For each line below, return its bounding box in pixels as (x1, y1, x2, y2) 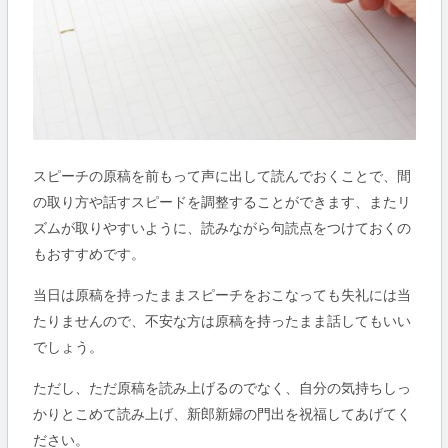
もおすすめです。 (32, 243, 145, 263)
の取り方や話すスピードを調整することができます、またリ (32, 191, 411, 211)
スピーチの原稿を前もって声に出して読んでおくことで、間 (32, 165, 411, 185)
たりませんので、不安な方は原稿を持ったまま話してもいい (32, 310, 411, 330)
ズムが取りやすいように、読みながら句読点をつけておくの (32, 217, 411, 237)
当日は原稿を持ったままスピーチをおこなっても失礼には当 (32, 284, 411, 304)
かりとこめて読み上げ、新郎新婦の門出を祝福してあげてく (32, 403, 411, 423)
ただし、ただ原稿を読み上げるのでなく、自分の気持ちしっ (32, 377, 411, 397)
